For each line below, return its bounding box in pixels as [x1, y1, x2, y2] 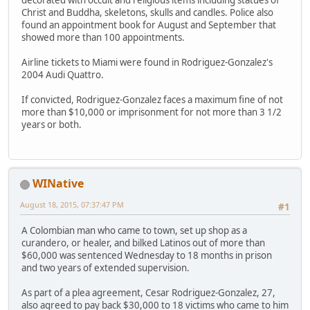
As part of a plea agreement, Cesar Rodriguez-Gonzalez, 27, [21, 286, 275, 300]
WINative [33, 176, 84, 192]
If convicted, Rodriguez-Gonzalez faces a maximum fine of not [21, 93, 283, 106]
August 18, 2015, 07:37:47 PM [20, 199, 124, 210]
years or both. [21, 118, 82, 131]
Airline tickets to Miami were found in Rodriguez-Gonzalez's [21, 55, 273, 69]
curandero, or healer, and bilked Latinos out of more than [21, 237, 265, 250]
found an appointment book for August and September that [21, 18, 276, 31]
